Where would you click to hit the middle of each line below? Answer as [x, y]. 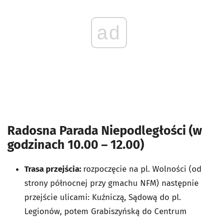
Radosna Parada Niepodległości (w [105, 131]
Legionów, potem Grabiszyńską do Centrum [106, 212]
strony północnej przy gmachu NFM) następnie [111, 183]
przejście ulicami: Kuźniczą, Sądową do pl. [103, 198]
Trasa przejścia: [54, 169]
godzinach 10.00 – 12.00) [76, 145]
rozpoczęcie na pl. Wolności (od [142, 169]
